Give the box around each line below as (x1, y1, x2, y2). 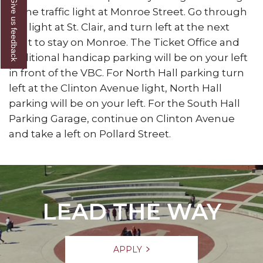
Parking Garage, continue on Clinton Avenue (9, 112, 235, 124)
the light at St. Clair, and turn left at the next (9, 21, 230, 33)
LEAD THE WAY (42, 197, 221, 225)
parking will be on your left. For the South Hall (9, 97, 240, 109)
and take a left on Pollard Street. (9, 127, 171, 140)
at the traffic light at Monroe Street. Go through (9, 5, 247, 18)
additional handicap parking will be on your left (9, 51, 248, 63)
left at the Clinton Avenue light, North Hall (9, 82, 222, 94)
